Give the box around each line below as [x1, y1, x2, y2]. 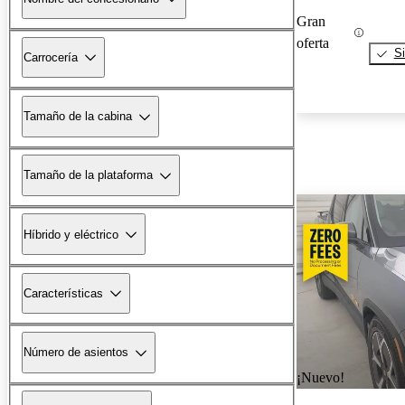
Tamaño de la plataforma [24, 168, 153, 183]
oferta [297, 35, 329, 52]
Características [24, 286, 103, 300]
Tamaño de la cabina [24, 109, 132, 124]
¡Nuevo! [297, 370, 344, 386]
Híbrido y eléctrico [24, 227, 118, 241]
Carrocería [24, 50, 78, 64]
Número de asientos [24, 345, 128, 360]
